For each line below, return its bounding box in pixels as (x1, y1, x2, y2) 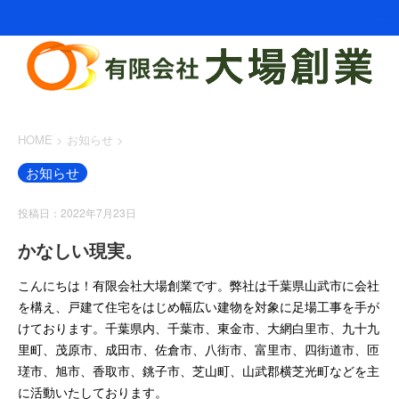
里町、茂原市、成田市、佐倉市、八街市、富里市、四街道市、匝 (18, 340, 379, 358)
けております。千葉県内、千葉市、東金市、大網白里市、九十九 (18, 319, 379, 337)
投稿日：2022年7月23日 (18, 205, 136, 220)
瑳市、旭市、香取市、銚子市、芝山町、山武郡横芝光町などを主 (18, 362, 379, 379)
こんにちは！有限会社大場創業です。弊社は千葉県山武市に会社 (18, 276, 379, 294)
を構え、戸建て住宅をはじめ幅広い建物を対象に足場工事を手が (18, 297, 379, 315)
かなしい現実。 (18, 237, 142, 263)
